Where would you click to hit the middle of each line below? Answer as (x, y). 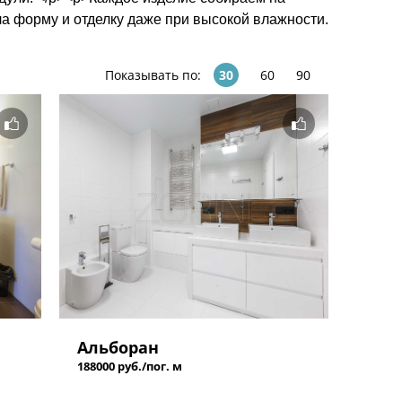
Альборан (118, 347)
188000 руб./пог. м (129, 366)
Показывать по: (153, 75)
